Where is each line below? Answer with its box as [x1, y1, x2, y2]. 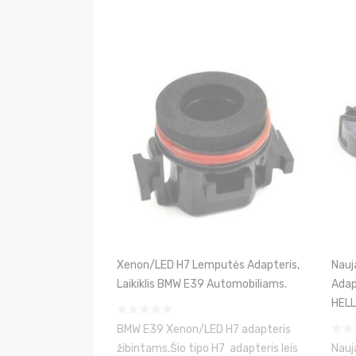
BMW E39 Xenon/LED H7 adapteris [117, 323, 291, 336]
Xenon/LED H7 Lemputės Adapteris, [117, 258, 300, 272]
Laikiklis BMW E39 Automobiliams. [117, 277, 287, 291]
